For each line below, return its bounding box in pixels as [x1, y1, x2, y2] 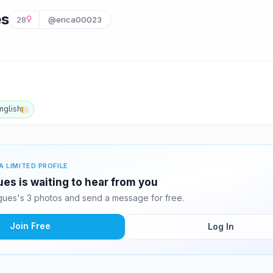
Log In [207, 221, 234, 232]
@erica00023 [48, 15, 102, 24]
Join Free [9, 221, 51, 231]
